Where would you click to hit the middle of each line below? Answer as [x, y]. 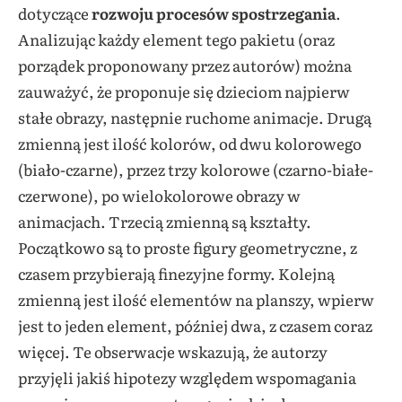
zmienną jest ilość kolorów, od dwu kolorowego [190, 143]
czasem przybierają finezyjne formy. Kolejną [176, 273]
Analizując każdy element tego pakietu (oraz [176, 39]
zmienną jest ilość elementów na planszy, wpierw [196, 299]
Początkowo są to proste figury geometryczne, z [188, 247]
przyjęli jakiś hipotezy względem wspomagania [187, 377]
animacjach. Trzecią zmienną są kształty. [165, 221]
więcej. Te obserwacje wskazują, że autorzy [173, 351]
